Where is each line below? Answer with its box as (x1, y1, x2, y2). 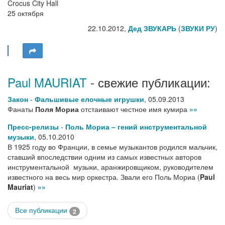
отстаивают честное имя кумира (79, 104, 189, 115)
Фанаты (8, 104, 35, 115)
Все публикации (15, 205, 69, 215)
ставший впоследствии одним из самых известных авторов (8, 152, 201, 162)
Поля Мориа (35, 104, 79, 115)
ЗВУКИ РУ (181, 23, 215, 34)
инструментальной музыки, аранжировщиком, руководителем (8, 162, 213, 172)
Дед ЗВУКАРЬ (128, 23, 176, 34)
